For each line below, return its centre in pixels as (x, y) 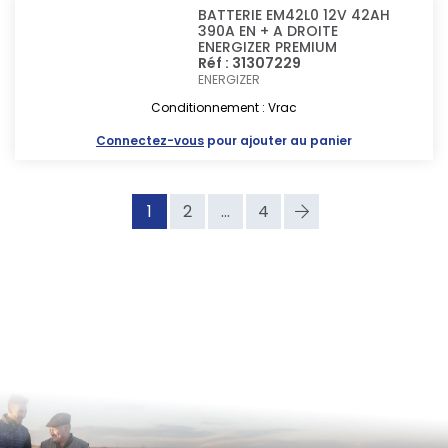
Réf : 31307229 (250, 63)
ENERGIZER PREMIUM (268, 47)
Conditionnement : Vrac (224, 107)
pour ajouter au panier (278, 140)
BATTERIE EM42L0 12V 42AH (294, 15)
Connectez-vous (150, 140)
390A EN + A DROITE (268, 31)
